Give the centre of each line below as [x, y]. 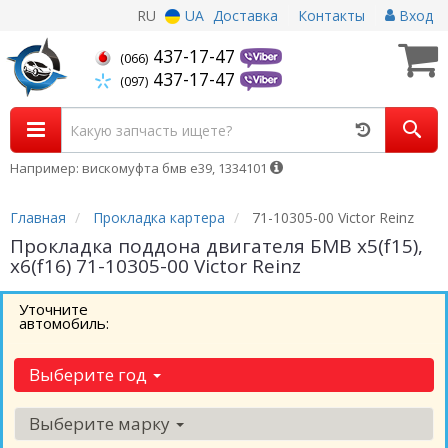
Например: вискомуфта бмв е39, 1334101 [140, 168]
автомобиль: [64, 323]
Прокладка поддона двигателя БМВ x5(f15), [216, 246]
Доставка [245, 15]
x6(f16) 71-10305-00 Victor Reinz [155, 266]
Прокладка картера [159, 217]
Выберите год [90, 374]
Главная [38, 217]
